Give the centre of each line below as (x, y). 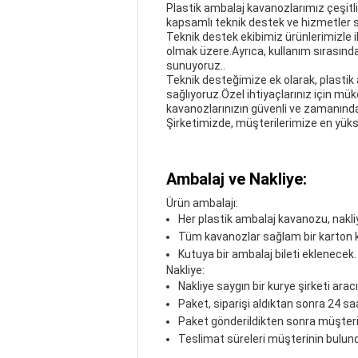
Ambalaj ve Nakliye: (237, 179)
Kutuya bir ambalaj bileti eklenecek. (267, 254)
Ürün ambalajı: (202, 203)
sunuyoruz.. (196, 66)
